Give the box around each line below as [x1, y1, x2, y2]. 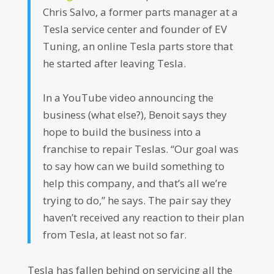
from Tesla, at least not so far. [42, 228, 187, 242]
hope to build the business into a [42, 125, 201, 139]
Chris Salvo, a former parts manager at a [42, 5, 238, 19]
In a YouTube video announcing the [42, 91, 213, 105]
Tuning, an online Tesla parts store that [42, 39, 233, 53]
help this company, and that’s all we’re [42, 176, 227, 190]
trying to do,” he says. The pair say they [42, 193, 231, 207]
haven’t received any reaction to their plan [42, 210, 244, 224]
